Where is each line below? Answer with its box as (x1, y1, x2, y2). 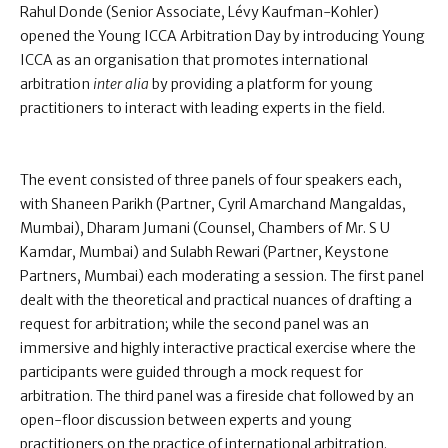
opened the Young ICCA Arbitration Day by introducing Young (20, 27, 425, 45)
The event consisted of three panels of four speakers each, (20, 171, 402, 189)
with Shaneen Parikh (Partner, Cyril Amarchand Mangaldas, (20, 195, 406, 213)
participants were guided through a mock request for (20, 363, 363, 381)
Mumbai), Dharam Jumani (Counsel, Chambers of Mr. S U (20, 219, 390, 237)
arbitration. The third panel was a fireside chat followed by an (20, 387, 414, 405)
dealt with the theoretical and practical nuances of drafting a (20, 291, 412, 309)
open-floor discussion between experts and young (20, 411, 352, 429)
